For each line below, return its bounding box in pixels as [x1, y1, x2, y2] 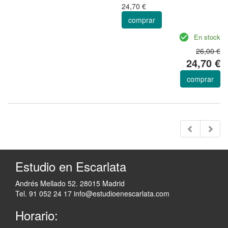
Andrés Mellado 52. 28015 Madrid [15, 178, 125, 188]
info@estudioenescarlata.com [72, 188, 169, 198]
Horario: [15, 206, 58, 224]
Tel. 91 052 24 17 [15, 188, 72, 198]
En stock [194, 32, 220, 42]
